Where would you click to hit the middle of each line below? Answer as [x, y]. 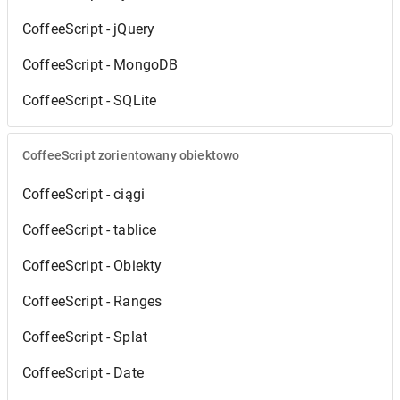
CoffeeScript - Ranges [92, 302]
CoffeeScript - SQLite [90, 101]
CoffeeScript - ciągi [84, 195]
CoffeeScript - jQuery [89, 29]
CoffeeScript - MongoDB [100, 65]
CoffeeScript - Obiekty [92, 266]
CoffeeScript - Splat [85, 337]
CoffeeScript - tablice [90, 230]
